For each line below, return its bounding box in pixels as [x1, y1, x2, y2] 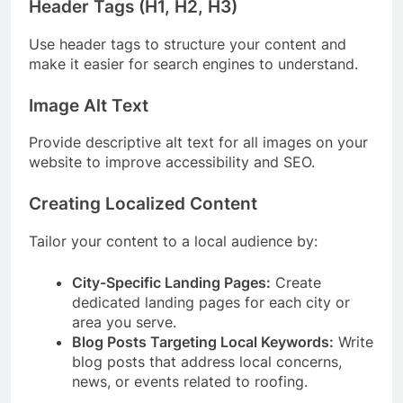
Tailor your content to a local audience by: [29, 231, 318, 250]
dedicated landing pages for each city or [72, 292, 350, 311]
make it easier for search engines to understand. [29, 54, 358, 73]
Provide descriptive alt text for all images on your [29, 133, 368, 152]
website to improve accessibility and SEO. [29, 153, 315, 172]
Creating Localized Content [29, 193, 257, 215]
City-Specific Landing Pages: [72, 273, 271, 291]
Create [271, 273, 321, 291]
